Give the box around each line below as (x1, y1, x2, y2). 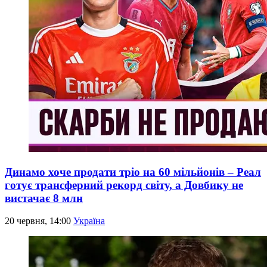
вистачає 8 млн (5, 191, 83, 204)
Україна (73, 216, 105, 226)
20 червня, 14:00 (5, 216, 73, 226)
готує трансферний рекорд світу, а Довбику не (5, 178, 243, 191)
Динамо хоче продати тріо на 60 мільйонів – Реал (5, 165, 261, 178)
